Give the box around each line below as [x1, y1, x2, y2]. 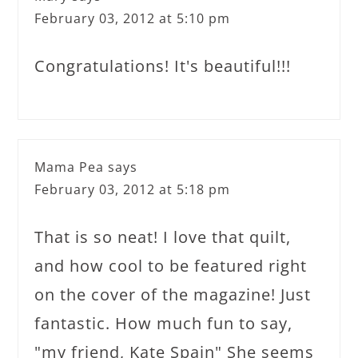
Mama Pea [34, 157, 105, 176]
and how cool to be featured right [34, 254, 308, 276]
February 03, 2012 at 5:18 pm [34, 180, 231, 198]
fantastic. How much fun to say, [34, 312, 293, 334]
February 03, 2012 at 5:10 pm [34, 9, 231, 27]
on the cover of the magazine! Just [34, 283, 312, 305]
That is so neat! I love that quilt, [34, 225, 292, 248]
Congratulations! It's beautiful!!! [34, 54, 292, 77]
